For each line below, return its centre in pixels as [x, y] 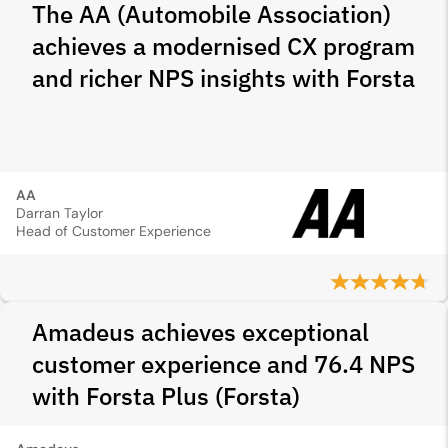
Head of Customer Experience [113, 231]
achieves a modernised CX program [223, 46]
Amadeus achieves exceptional [200, 332]
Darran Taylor [59, 213]
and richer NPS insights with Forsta [223, 78]
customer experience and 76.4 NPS [223, 364]
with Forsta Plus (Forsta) [166, 396]
